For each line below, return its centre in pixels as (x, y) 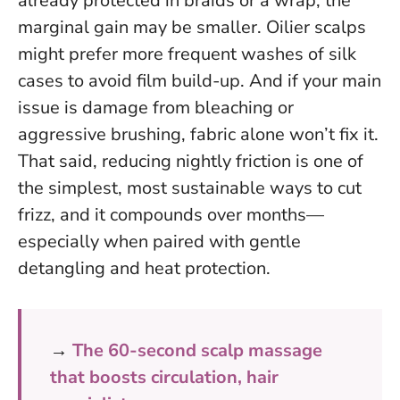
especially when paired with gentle (159, 241)
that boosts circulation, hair (164, 377)
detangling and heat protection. (144, 268)
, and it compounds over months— (187, 214)
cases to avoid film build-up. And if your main (200, 80)
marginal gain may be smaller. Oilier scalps (192, 27)
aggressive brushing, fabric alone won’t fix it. (198, 134)
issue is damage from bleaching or (156, 107)
